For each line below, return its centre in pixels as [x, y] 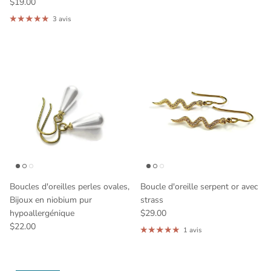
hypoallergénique [42, 213]
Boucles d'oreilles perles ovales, [70, 186]
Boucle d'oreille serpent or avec [199, 186]
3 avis [62, 19]
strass [152, 200]
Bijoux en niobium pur [51, 200]
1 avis [192, 230]
